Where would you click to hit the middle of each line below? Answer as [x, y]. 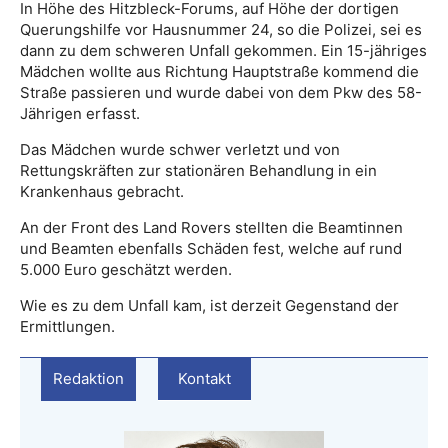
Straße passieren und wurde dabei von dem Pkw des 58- [221, 93]
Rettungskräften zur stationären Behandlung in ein [198, 171]
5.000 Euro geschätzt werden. [126, 270]
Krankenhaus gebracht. [102, 192]
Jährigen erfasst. [80, 114]
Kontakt [204, 379]
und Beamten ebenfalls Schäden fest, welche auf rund [211, 249]
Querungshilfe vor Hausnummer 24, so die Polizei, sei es [221, 30]
